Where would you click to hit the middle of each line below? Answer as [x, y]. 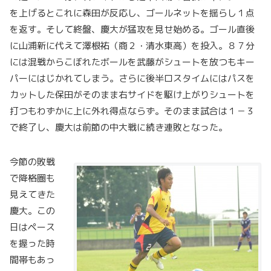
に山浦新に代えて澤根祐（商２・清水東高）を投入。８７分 [132, 46]
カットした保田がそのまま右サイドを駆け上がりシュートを [132, 95]
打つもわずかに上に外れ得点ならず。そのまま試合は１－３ [132, 111]
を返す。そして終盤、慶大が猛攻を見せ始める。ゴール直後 [132, 29]
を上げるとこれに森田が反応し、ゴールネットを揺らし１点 [132, 13]
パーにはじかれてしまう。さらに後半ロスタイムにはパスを [132, 78]
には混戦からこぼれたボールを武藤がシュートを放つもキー [132, 62]
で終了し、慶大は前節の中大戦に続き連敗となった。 [119, 127]
